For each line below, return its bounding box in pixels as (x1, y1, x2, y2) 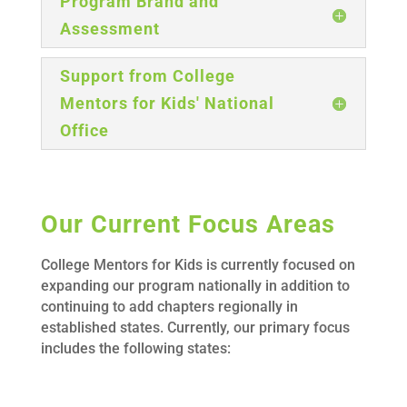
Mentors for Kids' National (59, 93, 274, 113)
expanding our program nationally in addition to (40, 276, 350, 294)
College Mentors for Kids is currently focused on (40, 255, 355, 273)
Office (59, 120, 109, 140)
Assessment (59, 18, 160, 38)
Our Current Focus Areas (40, 209, 335, 239)
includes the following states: (40, 339, 231, 357)
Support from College (59, 65, 235, 85)
